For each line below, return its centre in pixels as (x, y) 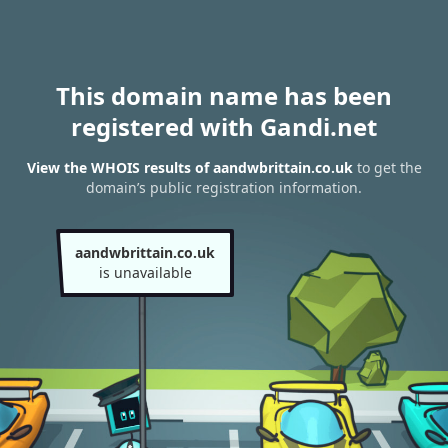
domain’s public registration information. (224, 188)
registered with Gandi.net (224, 126)
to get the (387, 168)
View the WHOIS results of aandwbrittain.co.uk (189, 168)
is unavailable (145, 272)
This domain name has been (224, 95)
